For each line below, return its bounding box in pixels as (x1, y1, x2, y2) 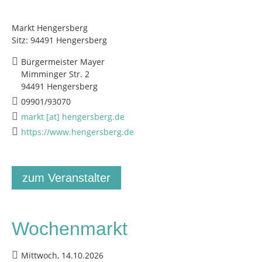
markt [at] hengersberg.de (21, 111, 125, 122)
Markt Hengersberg (12, 22, 88, 33)
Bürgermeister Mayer (21, 56, 105, 67)
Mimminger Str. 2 (21, 68, 89, 80)
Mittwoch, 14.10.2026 (21, 249, 104, 261)
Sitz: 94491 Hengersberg (12, 34, 107, 46)
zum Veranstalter (22, 171, 111, 184)
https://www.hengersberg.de (21, 126, 134, 137)
